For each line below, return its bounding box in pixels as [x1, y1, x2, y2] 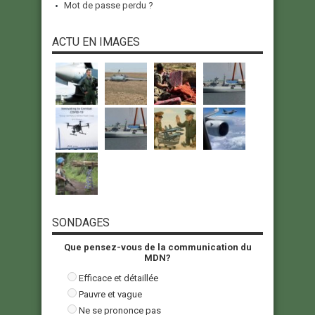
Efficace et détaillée [79, 273, 158, 284]
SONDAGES [52, 216, 110, 230]
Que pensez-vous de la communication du [63, 242, 252, 253]
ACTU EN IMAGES [52, 35, 140, 49]
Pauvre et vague [79, 289, 142, 300]
